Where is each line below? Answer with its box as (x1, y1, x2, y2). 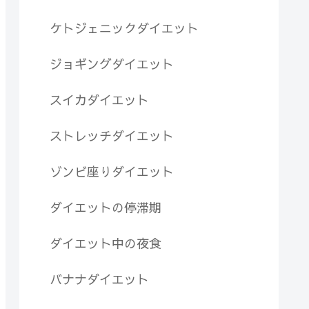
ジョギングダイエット (50, 55, 174, 73)
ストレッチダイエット (50, 127, 174, 145)
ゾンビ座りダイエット (50, 163, 174, 181)
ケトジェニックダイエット (50, 19, 199, 37)
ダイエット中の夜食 (50, 235, 161, 252)
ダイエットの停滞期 (50, 199, 161, 217)
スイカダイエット (50, 91, 149, 109)
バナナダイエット (50, 270, 149, 288)
